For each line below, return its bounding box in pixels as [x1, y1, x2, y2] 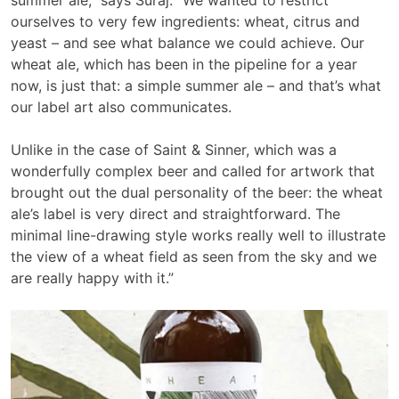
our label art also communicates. [11, 97, 232, 116]
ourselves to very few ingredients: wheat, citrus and [11, 12, 360, 30]
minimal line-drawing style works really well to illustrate [11, 225, 386, 244]
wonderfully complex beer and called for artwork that [11, 161, 375, 180]
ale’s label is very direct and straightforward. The [11, 204, 340, 223]
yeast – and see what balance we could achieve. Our [11, 33, 364, 52]
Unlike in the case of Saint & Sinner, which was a [11, 140, 337, 159]
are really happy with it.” [11, 268, 174, 287]
